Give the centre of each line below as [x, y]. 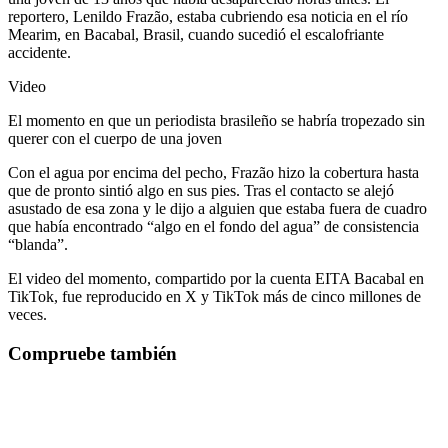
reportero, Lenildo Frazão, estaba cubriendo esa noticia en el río [208, 17]
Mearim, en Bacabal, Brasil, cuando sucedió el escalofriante [196, 35]
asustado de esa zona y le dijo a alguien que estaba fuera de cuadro [217, 209]
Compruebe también [92, 353]
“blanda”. [38, 245]
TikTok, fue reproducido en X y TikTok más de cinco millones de [214, 297]
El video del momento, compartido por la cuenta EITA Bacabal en [216, 279]
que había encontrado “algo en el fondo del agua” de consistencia [213, 227]
